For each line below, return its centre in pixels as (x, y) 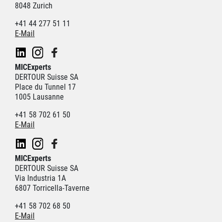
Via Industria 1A (40, 178)
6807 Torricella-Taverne (52, 188)
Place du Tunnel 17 (45, 87)
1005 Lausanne (39, 97)
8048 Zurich (34, 6)
